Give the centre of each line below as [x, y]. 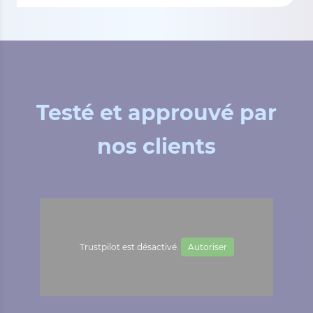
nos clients [156, 146]
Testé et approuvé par [156, 112]
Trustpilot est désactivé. [130, 247]
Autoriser [207, 247]
